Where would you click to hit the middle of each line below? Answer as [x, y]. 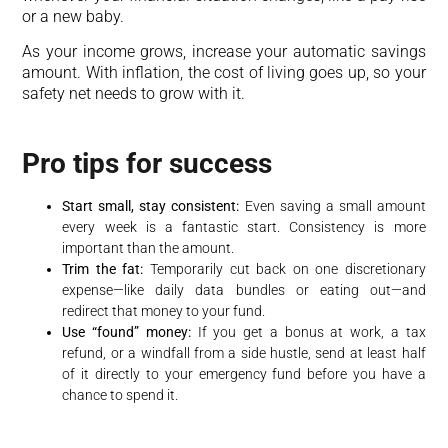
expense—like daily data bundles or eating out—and [244, 290]
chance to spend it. [120, 395]
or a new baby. [73, 16]
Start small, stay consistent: [151, 206]
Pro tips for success [147, 164]
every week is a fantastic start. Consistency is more [244, 227]
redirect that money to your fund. [164, 311]
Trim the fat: [103, 269]
